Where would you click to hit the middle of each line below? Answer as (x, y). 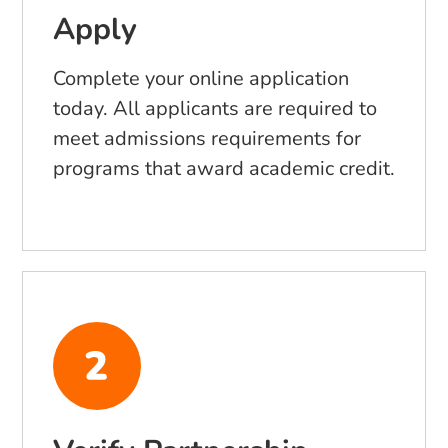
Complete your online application (201, 79)
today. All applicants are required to (215, 109)
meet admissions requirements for (207, 139)
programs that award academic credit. (224, 169)
